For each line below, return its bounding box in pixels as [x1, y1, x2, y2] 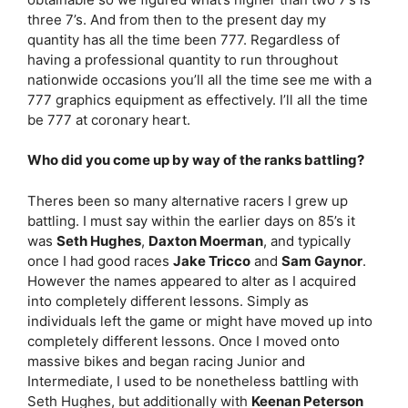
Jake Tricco [173, 251, 250, 270]
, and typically [263, 231, 351, 250]
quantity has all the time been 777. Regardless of [27, 30, 340, 48]
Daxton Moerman [148, 231, 263, 250]
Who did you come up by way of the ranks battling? [27, 151, 367, 168]
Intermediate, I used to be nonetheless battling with [27, 372, 359, 390]
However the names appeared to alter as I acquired [27, 271, 356, 290]
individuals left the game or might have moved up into [27, 311, 372, 330]
